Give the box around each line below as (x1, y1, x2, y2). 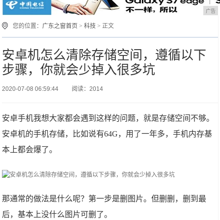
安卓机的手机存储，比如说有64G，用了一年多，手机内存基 (2, 130, 213, 138)
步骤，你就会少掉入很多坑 (2, 62, 156, 77)
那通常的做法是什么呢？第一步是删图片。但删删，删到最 (2, 194, 207, 203)
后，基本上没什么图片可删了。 (2, 210, 112, 219)
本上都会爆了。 (2, 145, 57, 154)
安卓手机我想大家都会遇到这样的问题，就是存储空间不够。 (2, 114, 215, 122)
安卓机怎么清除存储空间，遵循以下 (2, 48, 207, 62)
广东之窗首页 (42, 23, 78, 29)
